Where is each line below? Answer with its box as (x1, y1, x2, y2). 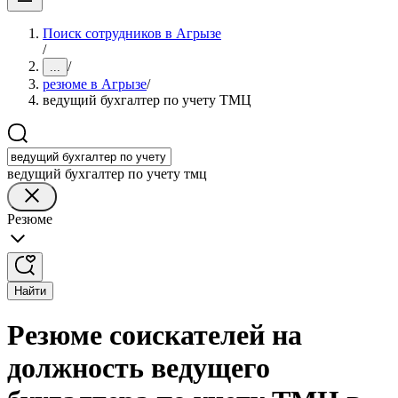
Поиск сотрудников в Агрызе (43, 26, 221, 41)
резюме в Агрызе (43, 76, 147, 92)
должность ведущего (7, 352, 270, 385)
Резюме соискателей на (7, 319, 302, 352)
